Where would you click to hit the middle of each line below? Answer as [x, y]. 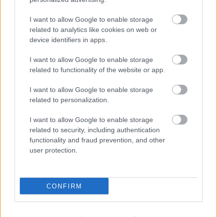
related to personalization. [69, 100]
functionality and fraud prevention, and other [97, 140]
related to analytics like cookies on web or [93, 30]
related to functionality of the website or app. [97, 70]
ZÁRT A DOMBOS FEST [108, 187]
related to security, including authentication [95, 130]
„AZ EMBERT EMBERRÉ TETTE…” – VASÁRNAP [108, 178]
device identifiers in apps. [68, 40]
